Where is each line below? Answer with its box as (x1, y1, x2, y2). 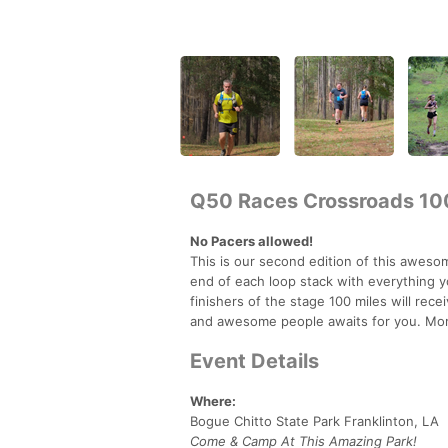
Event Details (190, 348, 319, 373)
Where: (190, 392, 236, 409)
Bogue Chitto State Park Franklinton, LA (190, 412, 439, 429)
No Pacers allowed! (190, 232, 313, 249)
